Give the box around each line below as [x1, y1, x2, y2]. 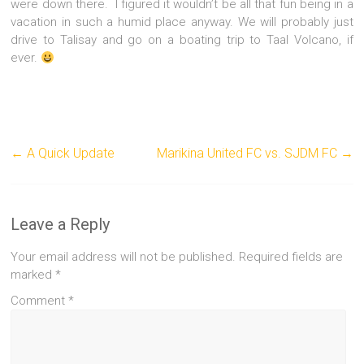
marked [11, 267, 56, 283]
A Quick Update [24, 145, 115, 162]
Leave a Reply [11, 214, 110, 235]
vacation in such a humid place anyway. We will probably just [11, 15, 353, 30]
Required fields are [239, 249, 344, 265]
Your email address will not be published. [11, 249, 236, 265]
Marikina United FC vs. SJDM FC [156, 145, 340, 162]
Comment [11, 293, 69, 309]
